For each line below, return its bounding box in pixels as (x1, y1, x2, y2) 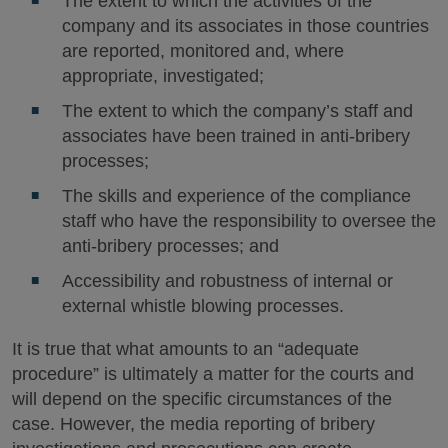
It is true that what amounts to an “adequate (12, 339, 359, 359)
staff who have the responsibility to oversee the (61, 211, 436, 231)
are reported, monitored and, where (61, 41, 344, 61)
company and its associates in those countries (61, 16, 429, 36)
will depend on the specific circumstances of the (12, 389, 392, 409)
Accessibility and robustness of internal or (61, 271, 393, 291)
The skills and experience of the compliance (61, 186, 411, 206)
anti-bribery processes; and (61, 236, 279, 256)
